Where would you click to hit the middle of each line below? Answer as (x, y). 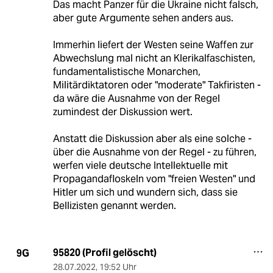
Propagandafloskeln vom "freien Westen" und (154, 179)
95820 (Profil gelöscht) (105, 253)
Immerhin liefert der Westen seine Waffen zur (153, 45)
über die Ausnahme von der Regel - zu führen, (154, 152)
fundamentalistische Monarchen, (126, 72)
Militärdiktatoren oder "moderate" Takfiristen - (157, 85)
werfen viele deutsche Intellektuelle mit (140, 166)
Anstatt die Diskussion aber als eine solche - (152, 139)
